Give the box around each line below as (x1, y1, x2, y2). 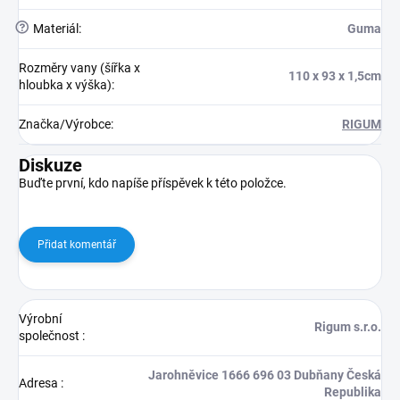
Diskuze (19, 154, 82, 177)
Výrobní (19, 312, 62, 327)
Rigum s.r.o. (314, 320, 381, 335)
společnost (19, 329, 82, 344)
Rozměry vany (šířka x (19, 61, 140, 76)
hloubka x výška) (19, 78, 112, 93)
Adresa (19, 376, 61, 391)
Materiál (30, 21, 79, 37)
